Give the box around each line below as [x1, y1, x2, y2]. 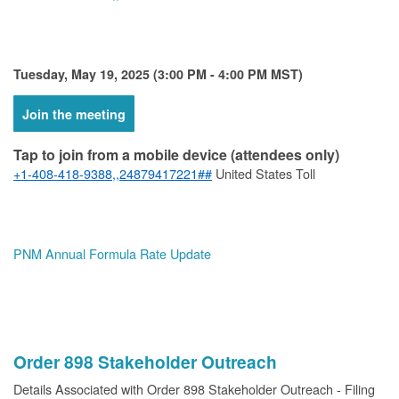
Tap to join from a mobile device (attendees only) [13, 144, 339, 165]
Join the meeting [22, 105, 126, 123]
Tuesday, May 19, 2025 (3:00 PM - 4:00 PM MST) [13, 65, 303, 83]
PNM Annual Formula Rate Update [13, 244, 211, 263]
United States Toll [212, 164, 315, 183]
